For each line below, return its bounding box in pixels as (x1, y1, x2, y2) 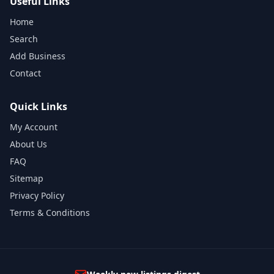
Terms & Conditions (10, 207, 90, 218)
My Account (10, 121, 57, 133)
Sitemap (10, 172, 43, 184)
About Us (10, 138, 47, 150)
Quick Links (10, 100, 67, 113)
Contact (10, 67, 41, 79)
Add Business (10, 50, 65, 62)
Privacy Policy (10, 190, 64, 201)
